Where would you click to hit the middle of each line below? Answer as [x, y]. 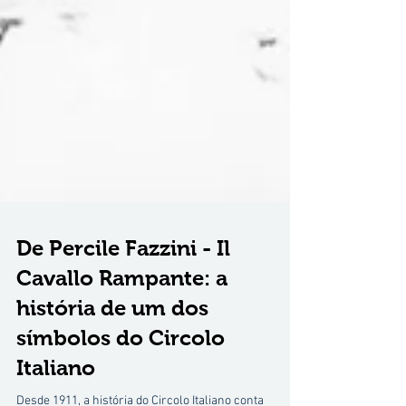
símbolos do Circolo [121, 378]
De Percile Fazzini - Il [123, 289]
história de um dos [112, 348]
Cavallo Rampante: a [122, 319]
